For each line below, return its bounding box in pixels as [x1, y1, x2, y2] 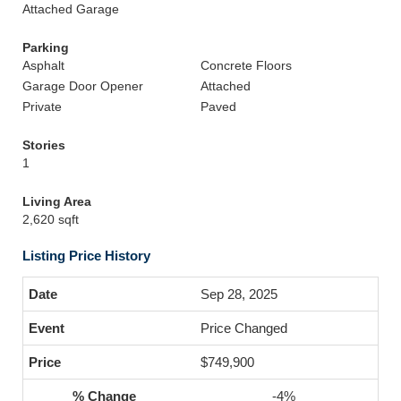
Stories [22, 138, 65, 152]
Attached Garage [22, 2, 119, 16]
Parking [22, 40, 69, 55]
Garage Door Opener [22, 79, 143, 93]
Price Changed [200, 320, 287, 336]
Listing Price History [22, 248, 150, 263]
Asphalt [22, 58, 64, 73]
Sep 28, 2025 [200, 286, 277, 302]
